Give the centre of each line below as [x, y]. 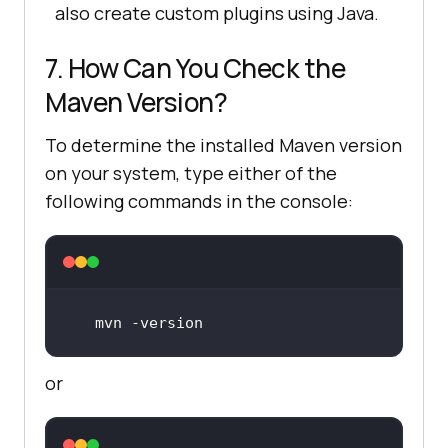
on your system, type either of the [191, 172]
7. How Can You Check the [195, 67]
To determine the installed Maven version [223, 144]
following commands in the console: [199, 200]
